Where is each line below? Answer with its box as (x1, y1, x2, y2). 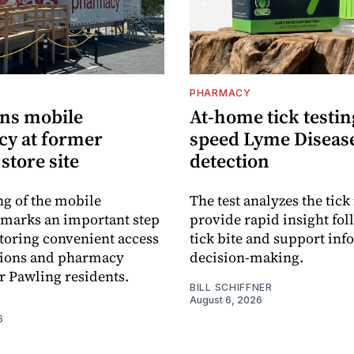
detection (190, 147, 269, 174)
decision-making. (190, 247, 303, 267)
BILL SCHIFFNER (190, 281, 273, 293)
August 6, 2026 (190, 293, 262, 306)
